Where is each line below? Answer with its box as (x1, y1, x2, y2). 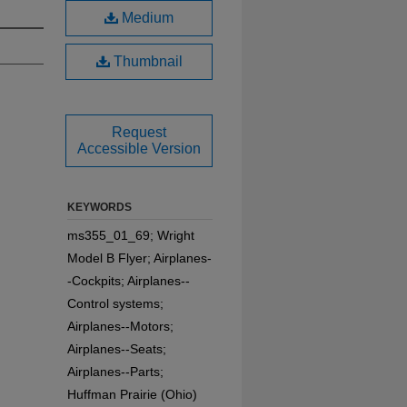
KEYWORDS (67, 201, 132, 213)
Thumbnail (109, 54, 183, 69)
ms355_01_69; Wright (67, 228, 194, 243)
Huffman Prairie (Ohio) (67, 387, 197, 402)
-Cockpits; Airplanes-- (67, 273, 190, 288)
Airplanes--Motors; (67, 319, 174, 333)
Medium (118, 10, 174, 25)
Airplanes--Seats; (67, 342, 166, 356)
